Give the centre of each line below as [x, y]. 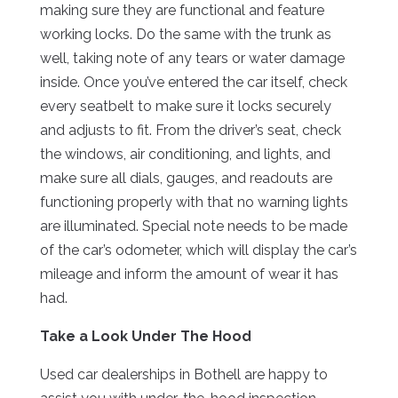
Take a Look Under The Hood [145, 337]
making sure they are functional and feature [182, 11]
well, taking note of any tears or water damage [192, 59]
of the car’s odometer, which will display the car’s [198, 251]
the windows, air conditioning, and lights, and [185, 155]
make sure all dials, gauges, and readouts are [186, 179]
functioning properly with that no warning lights [194, 203]
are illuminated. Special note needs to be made [193, 227]
